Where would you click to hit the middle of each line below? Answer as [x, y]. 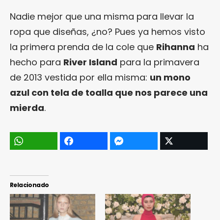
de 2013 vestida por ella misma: [80, 77]
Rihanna [176, 47]
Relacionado [29, 185]
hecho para [37, 62]
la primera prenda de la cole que [83, 47]
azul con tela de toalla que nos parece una [109, 92]
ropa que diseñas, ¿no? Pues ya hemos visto [108, 31]
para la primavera [158, 62]
